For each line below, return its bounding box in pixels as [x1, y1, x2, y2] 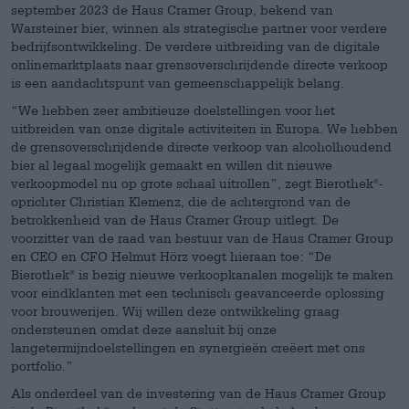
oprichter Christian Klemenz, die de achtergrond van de [11, 194, 351, 209]
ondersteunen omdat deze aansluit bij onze [11, 321, 277, 337]
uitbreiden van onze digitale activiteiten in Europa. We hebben [11, 121, 398, 136]
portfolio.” [11, 358, 73, 373]
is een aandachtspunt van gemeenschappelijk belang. [11, 75, 344, 90]
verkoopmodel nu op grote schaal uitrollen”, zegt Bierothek [11, 175, 373, 191]
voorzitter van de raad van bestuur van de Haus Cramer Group [11, 230, 393, 246]
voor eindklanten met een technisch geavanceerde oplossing [11, 285, 384, 300]
